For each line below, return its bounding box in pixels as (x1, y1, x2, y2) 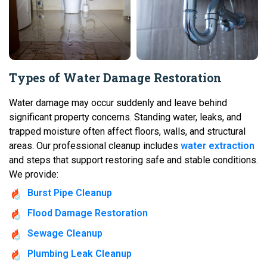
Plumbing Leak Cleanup (27, 247, 132, 259)
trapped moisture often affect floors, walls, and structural (9, 125, 246, 137)
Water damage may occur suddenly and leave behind (9, 97, 227, 108)
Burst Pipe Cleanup (27, 187, 112, 198)
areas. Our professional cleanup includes (9, 139, 181, 151)
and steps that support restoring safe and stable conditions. (9, 154, 258, 166)
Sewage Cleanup (27, 227, 103, 239)
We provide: (9, 168, 58, 180)
